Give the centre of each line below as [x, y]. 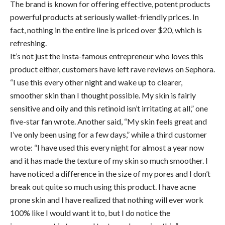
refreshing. [28, 43]
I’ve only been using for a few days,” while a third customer [108, 135]
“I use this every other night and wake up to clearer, [96, 82]
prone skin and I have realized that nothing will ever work [107, 200]
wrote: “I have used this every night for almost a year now [107, 148]
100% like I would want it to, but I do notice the [90, 213]
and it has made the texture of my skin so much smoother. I [109, 161]
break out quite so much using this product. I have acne [103, 187]
